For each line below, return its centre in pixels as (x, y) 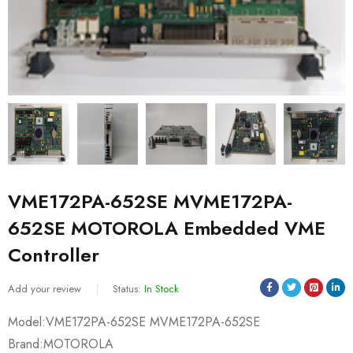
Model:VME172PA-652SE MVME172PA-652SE (134, 321)
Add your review (45, 288)
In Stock (162, 288)
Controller (54, 255)
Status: (127, 288)
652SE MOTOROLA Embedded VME (167, 228)
